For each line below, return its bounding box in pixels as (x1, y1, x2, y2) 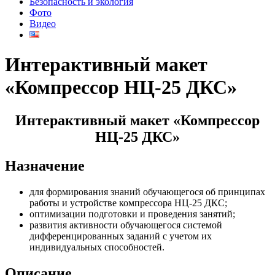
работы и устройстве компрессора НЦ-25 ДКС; (29, 197, 227, 208)
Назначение (5, 157, 85, 174)
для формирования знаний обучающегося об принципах (29, 186, 265, 197)
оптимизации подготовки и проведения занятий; (29, 208, 235, 219)
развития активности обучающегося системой (29, 219, 222, 230)
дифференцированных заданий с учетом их (29, 230, 212, 241)
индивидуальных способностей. (29, 241, 165, 252)
